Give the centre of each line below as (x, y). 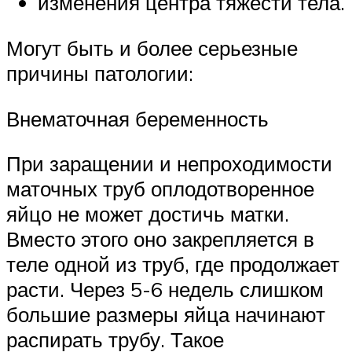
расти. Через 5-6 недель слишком (165, 290)
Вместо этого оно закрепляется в (160, 239)
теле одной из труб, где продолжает (173, 264)
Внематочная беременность (137, 118)
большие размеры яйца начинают (166, 315)
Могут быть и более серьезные (152, 48)
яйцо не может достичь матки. (148, 214)
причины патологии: (100, 73)
